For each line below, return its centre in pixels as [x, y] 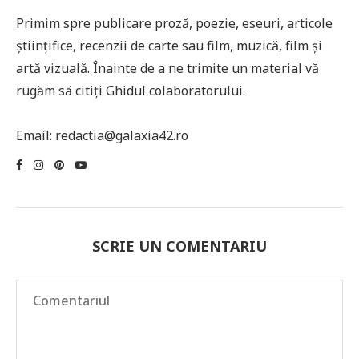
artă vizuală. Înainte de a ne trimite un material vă [167, 68]
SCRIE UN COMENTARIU [179, 246]
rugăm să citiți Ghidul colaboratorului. [131, 90]
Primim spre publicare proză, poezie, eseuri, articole [174, 23]
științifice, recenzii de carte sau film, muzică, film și [169, 45]
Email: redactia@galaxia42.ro [102, 135]
